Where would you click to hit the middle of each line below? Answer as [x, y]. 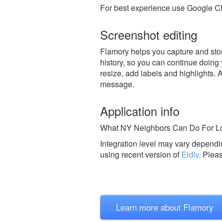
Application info [140, 111]
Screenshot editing [149, 34]
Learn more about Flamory [165, 207]
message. [117, 84]
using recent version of [141, 154]
